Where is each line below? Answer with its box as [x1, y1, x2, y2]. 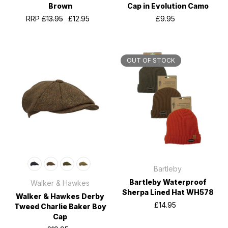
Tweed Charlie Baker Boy [14, 202, 106, 211]
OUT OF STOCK [126, 56, 175, 64]
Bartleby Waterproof [129, 178, 207, 187]
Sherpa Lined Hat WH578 [122, 188, 214, 197]
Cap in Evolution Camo [127, 1, 209, 10]
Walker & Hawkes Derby [16, 192, 105, 201]
